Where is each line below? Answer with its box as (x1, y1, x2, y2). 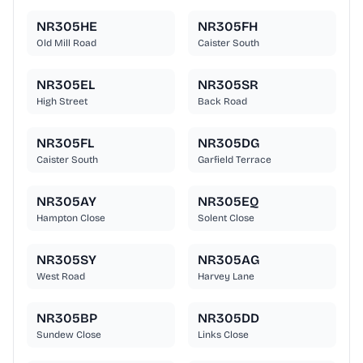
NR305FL (36, 135, 94, 152)
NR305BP (36, 310, 97, 327)
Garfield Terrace (198, 154, 271, 166)
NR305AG (198, 252, 259, 268)
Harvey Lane (198, 271, 254, 283)
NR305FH (198, 19, 258, 35)
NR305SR (198, 77, 258, 93)
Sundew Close (36, 329, 101, 341)
